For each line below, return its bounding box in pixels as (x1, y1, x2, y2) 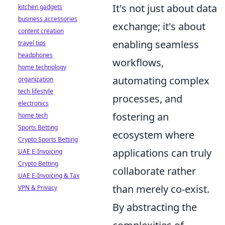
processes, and (113, 91, 182, 105)
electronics (18, 99, 49, 107)
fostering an (113, 109, 169, 124)
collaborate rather (113, 164, 196, 178)
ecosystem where (113, 128, 194, 142)
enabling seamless (113, 37, 199, 51)
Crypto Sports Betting (18, 135, 78, 144)
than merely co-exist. (113, 182, 209, 196)
